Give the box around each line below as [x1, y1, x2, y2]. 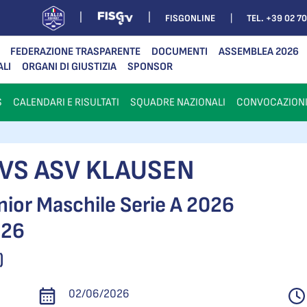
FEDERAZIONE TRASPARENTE [10, 45, 140, 58]
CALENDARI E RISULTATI [13, 95, 119, 109]
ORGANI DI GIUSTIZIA [22, 60, 116, 73]
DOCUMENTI [151, 45, 208, 58]
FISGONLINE [165, 12, 215, 24]
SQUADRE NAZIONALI [130, 95, 225, 109]
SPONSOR [127, 60, 173, 73]
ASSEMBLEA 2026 [219, 45, 299, 58]
